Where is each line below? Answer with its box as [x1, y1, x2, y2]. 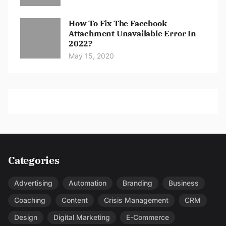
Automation [69, 179, 106, 188]
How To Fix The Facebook [69, 18, 167, 29]
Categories [8, 153, 60, 167]
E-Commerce [126, 213, 169, 222]
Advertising [14, 179, 52, 188]
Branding [123, 179, 152, 188]
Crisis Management [104, 196, 168, 205]
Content [62, 196, 88, 205]
